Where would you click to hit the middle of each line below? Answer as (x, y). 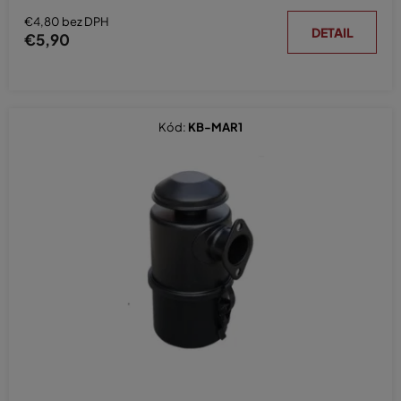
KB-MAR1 (215, 127)
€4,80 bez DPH (67, 22)
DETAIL (332, 32)
